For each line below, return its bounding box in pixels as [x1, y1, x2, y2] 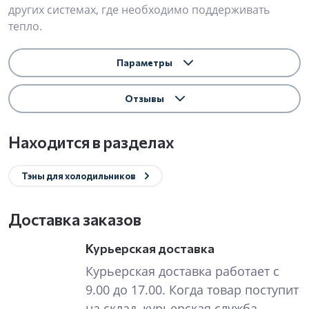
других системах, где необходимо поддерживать [8, 2, 270, 17]
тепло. [8, 19, 42, 34]
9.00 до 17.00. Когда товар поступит [86, 281, 299, 298]
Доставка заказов [8, 210, 141, 229]
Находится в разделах [8, 132, 175, 152]
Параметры [116, 57, 172, 68]
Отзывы [124, 92, 164, 104]
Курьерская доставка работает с [86, 263, 279, 279]
